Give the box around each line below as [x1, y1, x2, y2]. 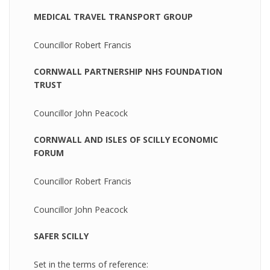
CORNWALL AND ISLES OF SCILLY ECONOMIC [34, 134, 218, 145]
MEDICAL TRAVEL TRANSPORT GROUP [34, 11, 193, 22]
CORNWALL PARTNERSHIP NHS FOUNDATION [34, 66, 222, 77]
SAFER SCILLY [34, 230, 89, 242]
